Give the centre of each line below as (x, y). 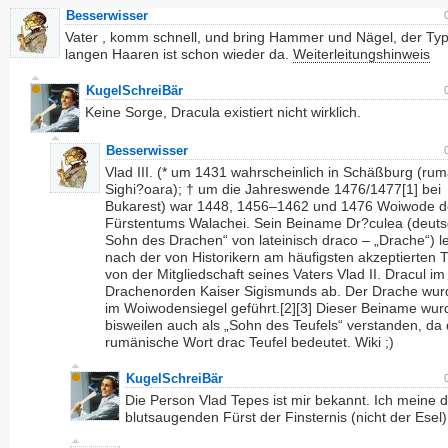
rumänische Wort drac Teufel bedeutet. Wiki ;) (249, 342)
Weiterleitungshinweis (361, 54)
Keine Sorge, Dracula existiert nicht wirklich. (223, 112)
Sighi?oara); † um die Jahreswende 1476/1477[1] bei (273, 189)
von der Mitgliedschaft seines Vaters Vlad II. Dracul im (275, 274)
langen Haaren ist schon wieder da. (179, 54)
